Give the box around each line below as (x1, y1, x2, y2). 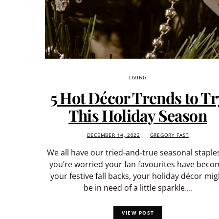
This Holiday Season (68, 104, 207, 126)
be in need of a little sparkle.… (83, 182, 193, 193)
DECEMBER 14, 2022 (87, 131, 140, 138)
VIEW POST (121, 209, 154, 216)
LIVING (129, 74, 147, 81)
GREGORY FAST (150, 131, 189, 138)
